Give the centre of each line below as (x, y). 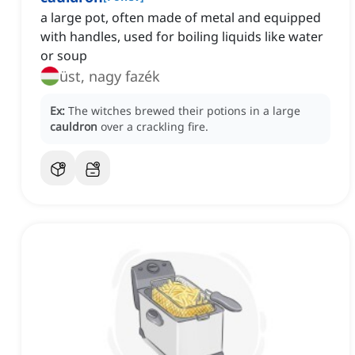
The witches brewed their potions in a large (184, 111)
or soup (64, 56)
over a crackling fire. (155, 127)
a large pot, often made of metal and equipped (181, 18)
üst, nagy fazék (110, 76)
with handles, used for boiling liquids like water (182, 37)
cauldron (74, 127)
